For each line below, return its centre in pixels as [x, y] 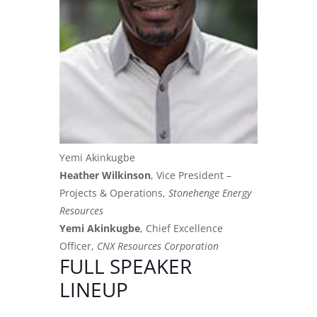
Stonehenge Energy [210, 192]
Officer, [78, 246]
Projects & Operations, [114, 192]
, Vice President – [191, 175]
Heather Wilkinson [105, 175]
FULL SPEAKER [126, 266]
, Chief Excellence [181, 228]
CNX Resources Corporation [158, 246]
